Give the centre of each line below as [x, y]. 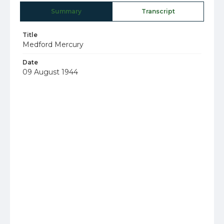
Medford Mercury [53, 44]
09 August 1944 [50, 72]
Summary [66, 11]
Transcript [158, 11]
